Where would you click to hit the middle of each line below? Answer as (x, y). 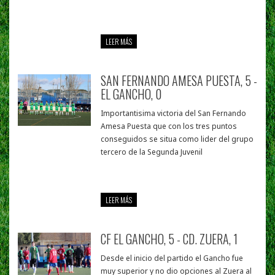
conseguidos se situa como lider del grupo (177, 139)
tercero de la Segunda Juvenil (152, 152)
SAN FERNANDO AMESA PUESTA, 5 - (179, 81)
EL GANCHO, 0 (131, 94)
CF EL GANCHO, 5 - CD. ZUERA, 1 (169, 239)
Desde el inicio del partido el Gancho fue (172, 258)
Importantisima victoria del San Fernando (174, 114)
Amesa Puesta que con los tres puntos (169, 126)
